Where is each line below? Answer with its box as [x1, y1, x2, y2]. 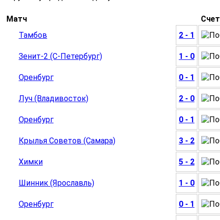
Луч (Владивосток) [19, 94, 88, 104]
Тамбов [19, 30, 47, 40]
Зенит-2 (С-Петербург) [19, 52, 102, 61]
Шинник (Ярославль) [19, 178, 94, 188]
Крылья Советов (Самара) [19, 136, 115, 146]
